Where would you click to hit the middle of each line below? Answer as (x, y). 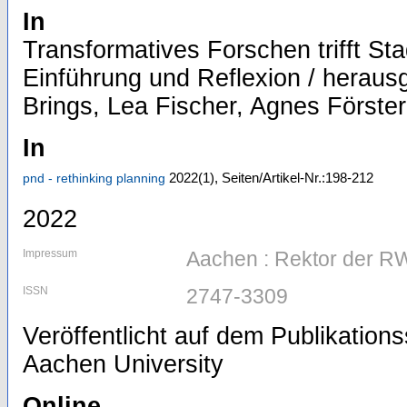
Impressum (50, 253)
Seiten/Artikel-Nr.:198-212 (298, 177)
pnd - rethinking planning (94, 178)
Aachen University (123, 364)
